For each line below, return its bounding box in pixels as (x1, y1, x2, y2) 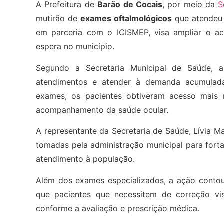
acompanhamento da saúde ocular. (36, 104, 168, 115)
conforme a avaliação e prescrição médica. (36, 203, 199, 213)
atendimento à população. (36, 154, 135, 164)
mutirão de (36, 13, 80, 24)
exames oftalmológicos (80, 13, 172, 24)
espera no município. (36, 41, 114, 52)
